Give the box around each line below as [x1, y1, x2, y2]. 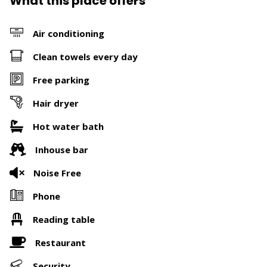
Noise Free [33, 166, 81, 179]
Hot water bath [33, 120, 104, 132]
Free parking [33, 73, 89, 86]
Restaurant [35, 236, 86, 249]
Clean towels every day [33, 50, 138, 63]
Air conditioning [33, 27, 104, 39]
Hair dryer [33, 97, 79, 109]
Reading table [33, 213, 95, 225]
